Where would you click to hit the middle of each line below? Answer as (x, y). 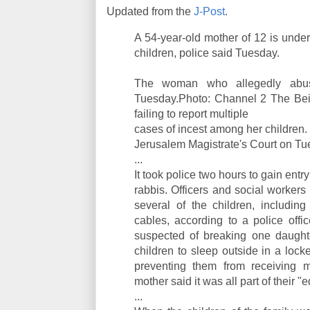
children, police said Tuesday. (207, 53)
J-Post (209, 11)
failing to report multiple (191, 114)
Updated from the (150, 11)
